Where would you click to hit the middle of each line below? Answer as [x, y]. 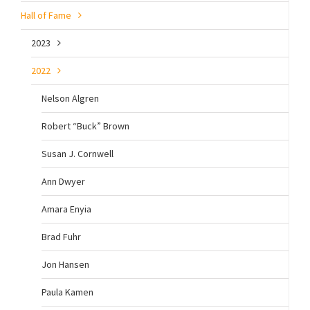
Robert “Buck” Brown [85, 126]
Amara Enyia [66, 209]
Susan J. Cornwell [77, 154]
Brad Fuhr [61, 237]
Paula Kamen [67, 292]
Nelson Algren [70, 98]
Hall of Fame [46, 15]
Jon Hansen [65, 264]
